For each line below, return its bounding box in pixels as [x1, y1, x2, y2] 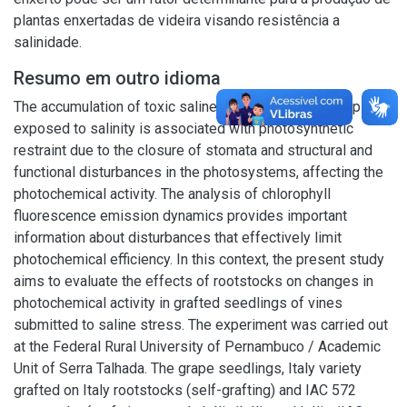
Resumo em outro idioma [14, 67, 221, 89]
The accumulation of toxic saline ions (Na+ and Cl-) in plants [14, 98, 392, 115]
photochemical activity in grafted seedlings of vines [14, 294, 342, 312]
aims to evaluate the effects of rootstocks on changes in [14, 273, 373, 290]
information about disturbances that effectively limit [14, 229, 342, 246]
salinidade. [14, 34, 82, 51]
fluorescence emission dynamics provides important [14, 207, 347, 224]
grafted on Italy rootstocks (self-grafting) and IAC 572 [14, 382, 356, 399]
